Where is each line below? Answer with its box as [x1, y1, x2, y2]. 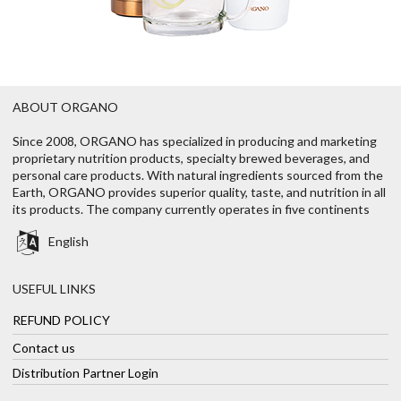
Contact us [13, 339, 75, 355]
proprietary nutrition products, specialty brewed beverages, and [13, 150, 370, 166]
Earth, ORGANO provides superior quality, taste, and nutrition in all [13, 184, 386, 200]
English [47, 233, 89, 249]
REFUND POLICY [13, 311, 110, 328]
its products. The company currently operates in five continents [13, 201, 370, 218]
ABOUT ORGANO [13, 99, 118, 115]
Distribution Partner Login [13, 364, 158, 380]
